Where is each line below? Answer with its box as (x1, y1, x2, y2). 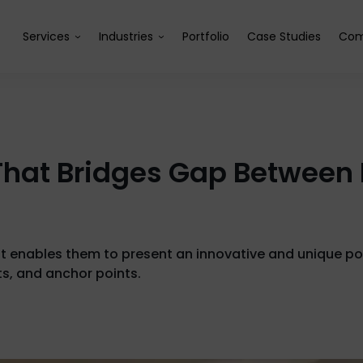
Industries (99, 28, 153, 45)
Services (23, 28, 70, 45)
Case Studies (247, 28, 321, 45)
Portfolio (182, 28, 229, 45)
